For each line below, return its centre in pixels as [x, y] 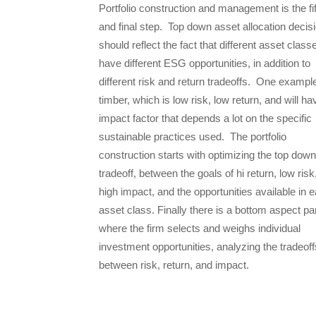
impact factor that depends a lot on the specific [205, 119]
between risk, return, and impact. [177, 265]
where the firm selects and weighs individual [200, 229]
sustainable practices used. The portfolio [193, 137]
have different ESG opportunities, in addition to [205, 63]
